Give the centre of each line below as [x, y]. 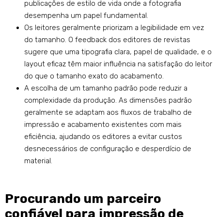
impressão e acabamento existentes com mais [103, 125]
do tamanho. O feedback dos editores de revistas [107, 40]
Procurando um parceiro [83, 199]
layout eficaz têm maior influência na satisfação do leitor [118, 64]
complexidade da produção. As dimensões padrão [108, 101]
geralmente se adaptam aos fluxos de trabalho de [108, 113]
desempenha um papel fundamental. [86, 16]
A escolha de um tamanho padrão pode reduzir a [106, 88]
